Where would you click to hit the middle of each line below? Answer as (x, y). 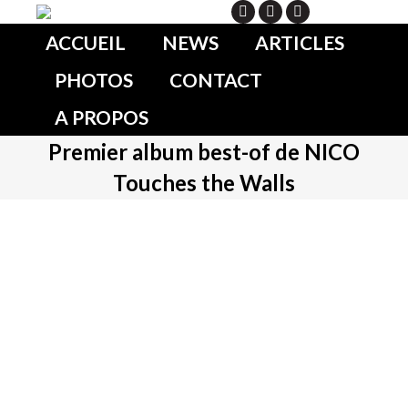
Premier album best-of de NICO (204, 152)
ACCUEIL (86, 42)
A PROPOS (102, 117)
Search (352, 11)
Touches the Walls (204, 183)
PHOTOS (94, 80)
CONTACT (216, 80)
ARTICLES (300, 42)
